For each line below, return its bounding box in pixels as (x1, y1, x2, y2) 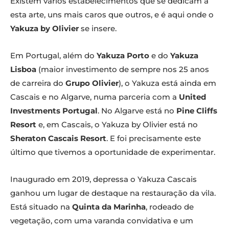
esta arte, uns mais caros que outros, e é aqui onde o (10, 10, 214, 20)
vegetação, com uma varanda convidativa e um (10, 216, 193, 226)
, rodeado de (146, 202, 194, 212)
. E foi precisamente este (106, 133, 201, 144)
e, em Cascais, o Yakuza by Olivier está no (36, 120, 198, 130)
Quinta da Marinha (72, 202, 146, 212)
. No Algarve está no (98, 106, 176, 116)
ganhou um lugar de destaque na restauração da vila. (10, 188, 216, 198)
